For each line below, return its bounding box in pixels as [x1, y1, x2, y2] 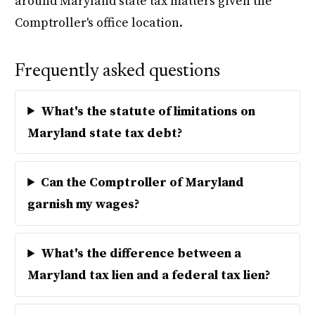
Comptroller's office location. [15, 15, 184, 32]
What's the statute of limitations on [41, 103, 256, 120]
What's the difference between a [41, 245, 242, 262]
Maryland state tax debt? [27, 124, 184, 141]
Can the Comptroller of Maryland [41, 174, 245, 191]
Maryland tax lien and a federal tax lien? [27, 267, 271, 284]
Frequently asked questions [15, 62, 221, 81]
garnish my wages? [27, 195, 141, 212]
